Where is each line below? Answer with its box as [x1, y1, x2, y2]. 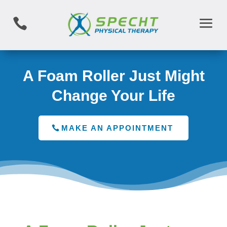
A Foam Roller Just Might [22, 67, 205, 85]
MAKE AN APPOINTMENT [61, 124, 173, 133]
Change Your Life [52, 87, 175, 104]
